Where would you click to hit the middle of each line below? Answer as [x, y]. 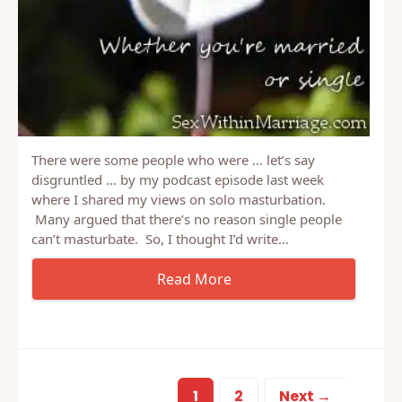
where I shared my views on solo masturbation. [179, 247]
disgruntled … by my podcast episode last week [178, 227]
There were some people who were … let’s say [173, 208]
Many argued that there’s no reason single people [187, 267]
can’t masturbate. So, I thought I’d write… [160, 287]
